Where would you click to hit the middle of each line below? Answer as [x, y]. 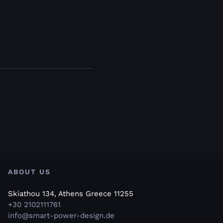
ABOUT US [29, 172]
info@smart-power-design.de [61, 216]
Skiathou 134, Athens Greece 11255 [70, 194]
